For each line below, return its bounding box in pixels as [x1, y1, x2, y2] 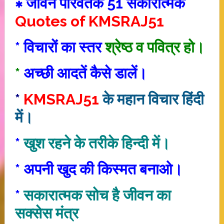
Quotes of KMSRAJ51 [14, 12, 164, 30]
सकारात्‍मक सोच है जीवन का [23, 186, 171, 204]
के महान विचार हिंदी [98, 90, 204, 108]
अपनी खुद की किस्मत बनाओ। [23, 160, 182, 178]
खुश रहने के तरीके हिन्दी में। [23, 134, 170, 152]
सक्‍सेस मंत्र [14, 204, 82, 222]
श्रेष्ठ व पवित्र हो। [104, 38, 204, 56]
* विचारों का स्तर [14, 38, 105, 56]
